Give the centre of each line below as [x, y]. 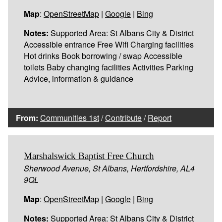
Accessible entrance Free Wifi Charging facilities [109, 44]
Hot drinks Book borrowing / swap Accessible [103, 55]
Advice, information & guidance [79, 78]
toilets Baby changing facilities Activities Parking [109, 67]
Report [160, 117]
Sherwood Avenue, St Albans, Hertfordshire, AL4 [109, 168]
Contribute [123, 117]
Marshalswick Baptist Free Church [89, 156]
